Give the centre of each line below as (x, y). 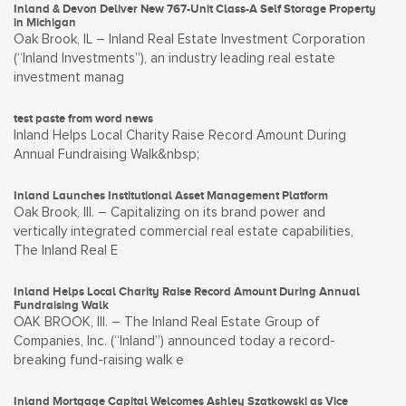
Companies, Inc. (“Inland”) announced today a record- (174, 341)
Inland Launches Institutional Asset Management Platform (171, 195)
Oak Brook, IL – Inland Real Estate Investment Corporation (189, 39)
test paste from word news (83, 118)
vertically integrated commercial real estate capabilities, (184, 232)
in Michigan (45, 22)
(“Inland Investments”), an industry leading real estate (174, 58)
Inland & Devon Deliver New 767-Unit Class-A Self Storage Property (195, 9)
